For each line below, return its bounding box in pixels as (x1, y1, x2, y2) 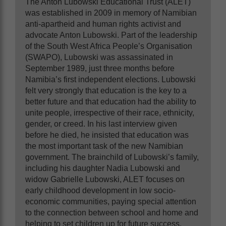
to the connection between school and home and (25, 208, 198, 217)
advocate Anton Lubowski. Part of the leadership (25, 30, 197, 39)
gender (25, 119, 50, 128)
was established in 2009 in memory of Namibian (25, 8, 197, 17)
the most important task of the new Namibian (25, 141, 183, 150)
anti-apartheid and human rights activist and (25, 19, 181, 28)
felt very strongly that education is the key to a (25, 86, 187, 95)
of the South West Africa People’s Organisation (25, 41, 192, 50)
